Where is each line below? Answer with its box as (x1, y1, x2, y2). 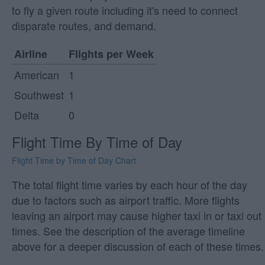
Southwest (14, 87, 64, 103)
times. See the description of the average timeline (12, 223, 245, 239)
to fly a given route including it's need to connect (12, 2, 238, 18)
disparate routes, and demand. (12, 18, 156, 34)
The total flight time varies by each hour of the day (12, 177, 247, 193)
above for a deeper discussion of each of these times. (12, 238, 264, 254)
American (14, 67, 59, 83)
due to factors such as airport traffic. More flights (12, 192, 240, 208)
